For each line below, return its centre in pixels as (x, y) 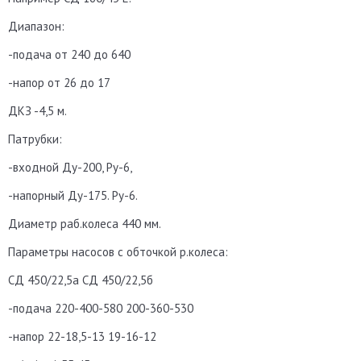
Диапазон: (36, 26)
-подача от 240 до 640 (69, 54)
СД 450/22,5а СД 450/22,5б (81, 280)
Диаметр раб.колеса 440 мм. (85, 223)
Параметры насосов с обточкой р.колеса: (118, 251)
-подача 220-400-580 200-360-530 (101, 308)
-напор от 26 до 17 (59, 82)
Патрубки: (35, 139)
